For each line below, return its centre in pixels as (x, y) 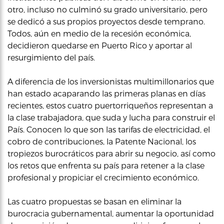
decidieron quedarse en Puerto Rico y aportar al (100, 45)
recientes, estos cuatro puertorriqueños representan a (110, 105)
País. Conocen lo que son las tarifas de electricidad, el (109, 129)
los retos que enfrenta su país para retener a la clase (106, 165)
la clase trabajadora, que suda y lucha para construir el (111, 117)
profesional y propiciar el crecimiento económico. (103, 177)
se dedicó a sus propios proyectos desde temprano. (106, 21)
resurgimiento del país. (51, 57)
